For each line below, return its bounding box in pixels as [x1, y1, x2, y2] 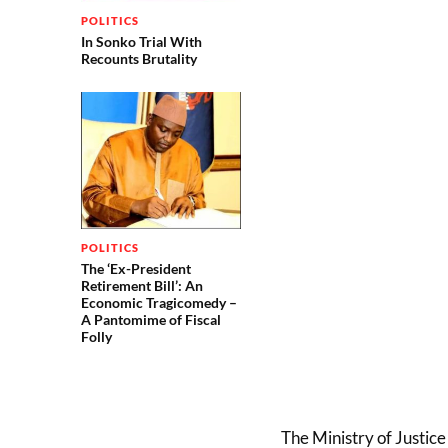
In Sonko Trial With [80, 32, 202, 50]
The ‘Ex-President [80, 260, 191, 278]
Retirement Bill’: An [80, 277, 203, 295]
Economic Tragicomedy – [80, 294, 237, 312]
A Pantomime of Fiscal [80, 311, 221, 329]
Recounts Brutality [80, 49, 197, 67]
